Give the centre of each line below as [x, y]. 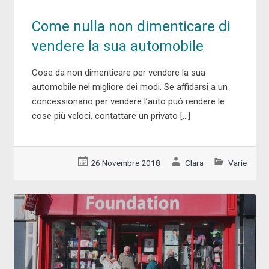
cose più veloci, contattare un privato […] [111, 116]
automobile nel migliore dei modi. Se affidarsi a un [129, 87]
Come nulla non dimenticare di [131, 26]
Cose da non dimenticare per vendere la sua [118, 72]
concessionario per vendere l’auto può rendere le [128, 101]
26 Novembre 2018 [126, 162]
